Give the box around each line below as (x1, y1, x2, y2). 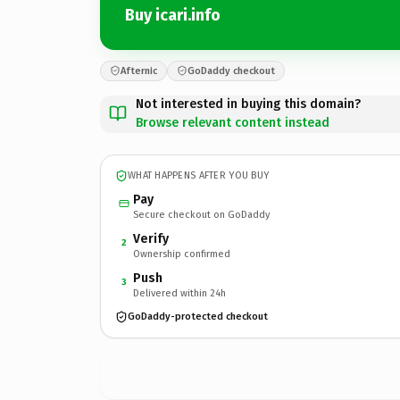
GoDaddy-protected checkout (128, 311, 268, 322)
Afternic (121, 64, 157, 77)
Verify (133, 230, 169, 246)
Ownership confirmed (133, 247, 230, 260)
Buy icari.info (125, 5, 221, 25)
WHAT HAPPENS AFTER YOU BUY (128, 170, 270, 181)
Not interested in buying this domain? (136, 96, 361, 112)
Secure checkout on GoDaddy (133, 208, 270, 221)
